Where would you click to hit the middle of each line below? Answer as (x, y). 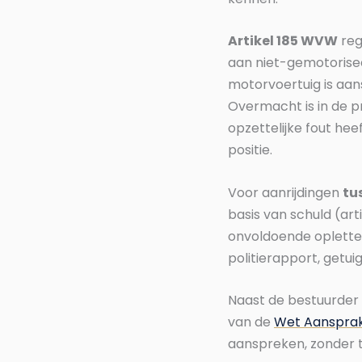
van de (251, 322)
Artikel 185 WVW (283, 41)
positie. (250, 150)
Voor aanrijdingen (285, 192)
